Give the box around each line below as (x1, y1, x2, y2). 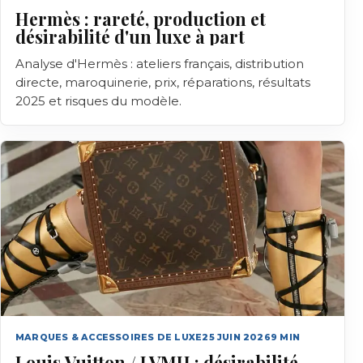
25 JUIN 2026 (202, 331, 271, 343)
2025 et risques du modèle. (15, 93, 181, 109)
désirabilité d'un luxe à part (15, 25, 245, 48)
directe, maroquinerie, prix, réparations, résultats (15, 75, 310, 90)
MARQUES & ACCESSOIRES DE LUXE (15, 331, 203, 343)
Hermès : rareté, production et (15, 7, 266, 30)
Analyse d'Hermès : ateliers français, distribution (15, 56, 304, 71)
